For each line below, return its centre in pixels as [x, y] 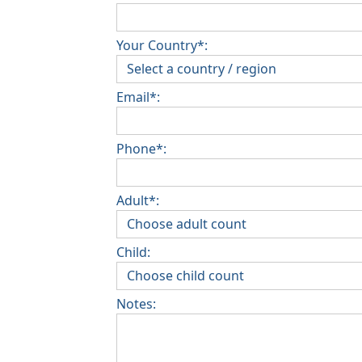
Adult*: [138, 200]
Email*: [138, 97]
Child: [133, 252]
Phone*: [141, 148]
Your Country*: [162, 45]
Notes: [136, 303]
